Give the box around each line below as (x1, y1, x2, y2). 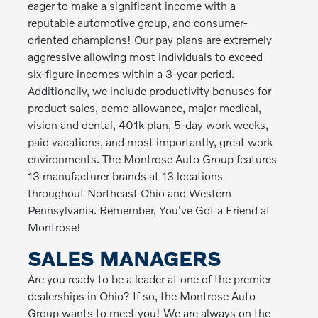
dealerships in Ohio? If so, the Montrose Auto (28, 289, 256, 302)
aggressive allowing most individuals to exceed (28, 50, 263, 63)
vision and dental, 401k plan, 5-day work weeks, (28, 118, 269, 131)
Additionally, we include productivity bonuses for (28, 84, 272, 97)
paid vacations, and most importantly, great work (28, 135, 273, 148)
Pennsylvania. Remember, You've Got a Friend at (28, 203, 271, 216)
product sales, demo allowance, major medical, (28, 101, 262, 114)
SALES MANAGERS (28, 247, 222, 270)
